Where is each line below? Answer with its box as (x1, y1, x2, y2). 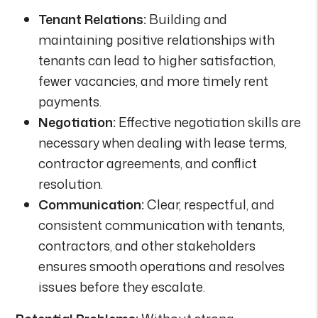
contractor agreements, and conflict (38, 153, 258, 172)
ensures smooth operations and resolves (38, 256, 285, 275)
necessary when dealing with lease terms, (38, 133, 287, 152)
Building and (146, 9, 228, 28)
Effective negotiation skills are (116, 112, 302, 131)
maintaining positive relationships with (38, 30, 275, 49)
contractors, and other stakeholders (38, 236, 256, 255)
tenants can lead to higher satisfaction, (38, 50, 276, 70)
